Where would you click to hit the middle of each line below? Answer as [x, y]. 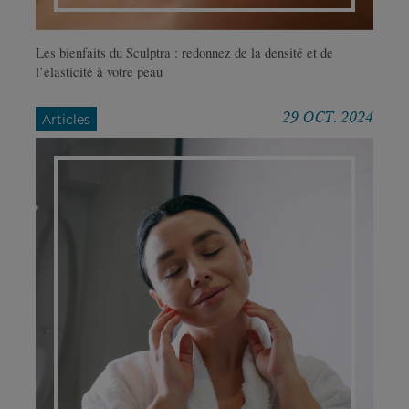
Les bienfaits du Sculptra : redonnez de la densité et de [184, 52]
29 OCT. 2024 [328, 117]
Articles [66, 119]
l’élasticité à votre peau [99, 71]
